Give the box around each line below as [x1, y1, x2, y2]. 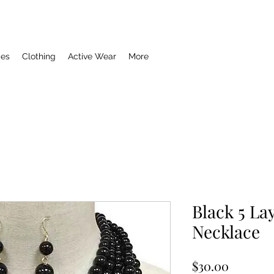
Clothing [22, 51, 56, 62]
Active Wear [68, 51, 116, 62]
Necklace [192, 220, 260, 243]
